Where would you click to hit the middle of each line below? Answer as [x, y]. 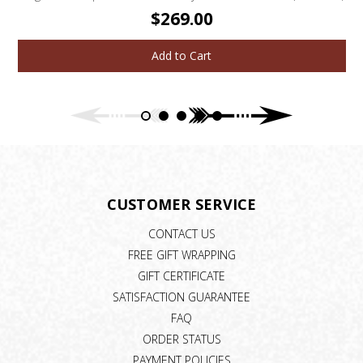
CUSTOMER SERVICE [181, 205]
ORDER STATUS [181, 339]
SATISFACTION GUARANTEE [181, 297]
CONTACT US [181, 234]
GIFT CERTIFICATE [181, 276]
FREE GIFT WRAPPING [181, 255]
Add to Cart [182, 56]
